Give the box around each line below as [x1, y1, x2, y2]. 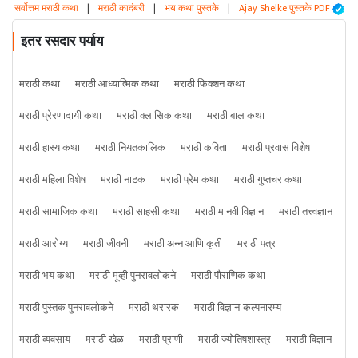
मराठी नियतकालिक [95, 139, 165, 157]
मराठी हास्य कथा [19, 139, 80, 157]
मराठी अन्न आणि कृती [144, 235, 222, 253]
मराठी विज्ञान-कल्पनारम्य [194, 299, 281, 317]
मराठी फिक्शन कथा [174, 75, 245, 93]
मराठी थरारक [129, 299, 179, 317]
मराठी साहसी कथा [113, 203, 180, 221]
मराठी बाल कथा [207, 107, 265, 125]
